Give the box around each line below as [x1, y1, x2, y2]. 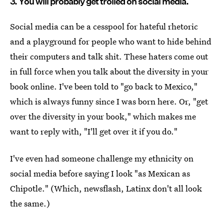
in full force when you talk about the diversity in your [10, 65, 208, 77]
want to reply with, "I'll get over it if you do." [10, 125, 177, 137]
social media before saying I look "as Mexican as [10, 167, 190, 179]
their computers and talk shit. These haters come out [10, 50, 208, 62]
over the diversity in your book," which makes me [10, 110, 196, 122]
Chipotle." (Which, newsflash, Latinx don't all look [10, 182, 202, 194]
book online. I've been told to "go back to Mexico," [10, 80, 197, 92]
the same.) [10, 197, 50, 209]
